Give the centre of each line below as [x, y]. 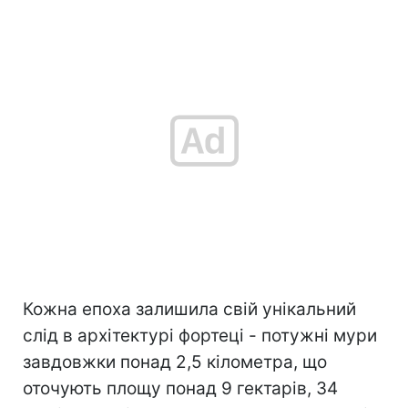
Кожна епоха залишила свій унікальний [189, 309]
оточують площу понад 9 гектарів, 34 [180, 388]
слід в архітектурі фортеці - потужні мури [200, 335]
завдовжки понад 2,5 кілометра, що [175, 362]
